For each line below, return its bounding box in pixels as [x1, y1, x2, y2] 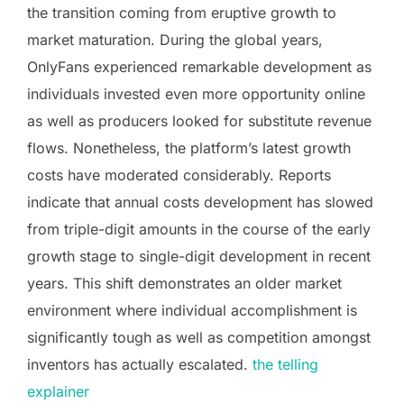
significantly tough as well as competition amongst [27, 327, 371, 346]
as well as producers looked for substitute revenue [27, 111, 372, 130]
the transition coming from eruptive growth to [27, 3, 336, 22]
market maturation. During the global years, [27, 30, 323, 49]
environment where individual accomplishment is [27, 300, 357, 319]
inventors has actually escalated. [27, 354, 252, 373]
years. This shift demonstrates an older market [27, 273, 342, 292]
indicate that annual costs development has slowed [27, 192, 373, 211]
